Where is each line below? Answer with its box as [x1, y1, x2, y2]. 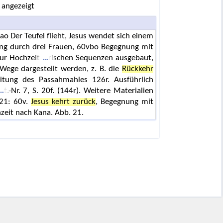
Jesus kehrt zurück [30, 98, 96, 106]
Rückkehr [121, 65, 153, 73]
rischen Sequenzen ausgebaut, [48, 54, 153, 62]
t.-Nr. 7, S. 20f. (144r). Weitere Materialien [3, 87, 153, 95]
